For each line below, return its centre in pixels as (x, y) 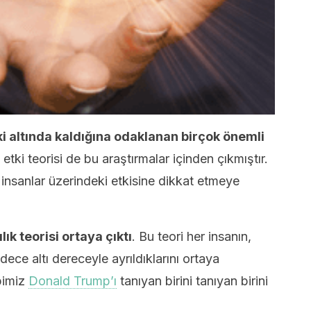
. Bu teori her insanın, (192, 236)
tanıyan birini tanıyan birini (192, 281)
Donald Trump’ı (73, 281)
